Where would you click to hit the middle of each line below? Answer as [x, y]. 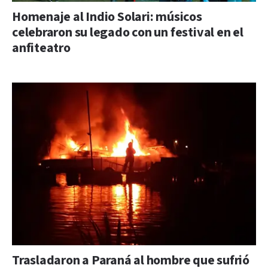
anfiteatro [41, 48]
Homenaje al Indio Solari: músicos [107, 17]
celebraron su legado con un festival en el [128, 32]
